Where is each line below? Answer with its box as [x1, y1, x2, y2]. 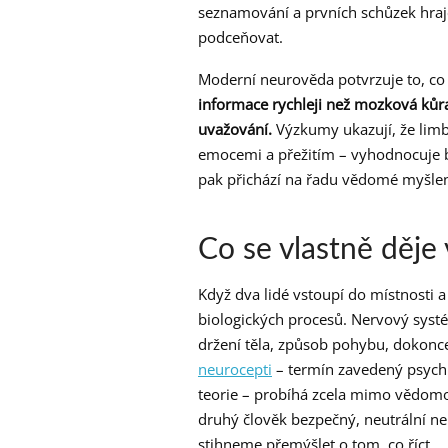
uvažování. [198, 119, 272, 140]
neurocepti [198, 359, 272, 380]
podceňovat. [198, 27, 283, 48]
